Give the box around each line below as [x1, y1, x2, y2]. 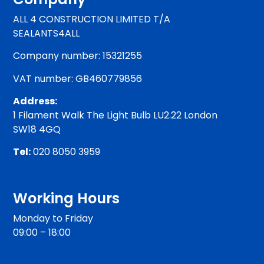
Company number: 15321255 [13, 49, 143, 63]
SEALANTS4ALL [13, 26, 80, 40]
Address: [13, 94, 58, 108]
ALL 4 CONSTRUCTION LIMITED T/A [13, 12, 171, 26]
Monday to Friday [13, 212, 94, 226]
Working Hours [13, 189, 120, 209]
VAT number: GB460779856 [13, 71, 143, 85]
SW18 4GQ [13, 123, 61, 137]
